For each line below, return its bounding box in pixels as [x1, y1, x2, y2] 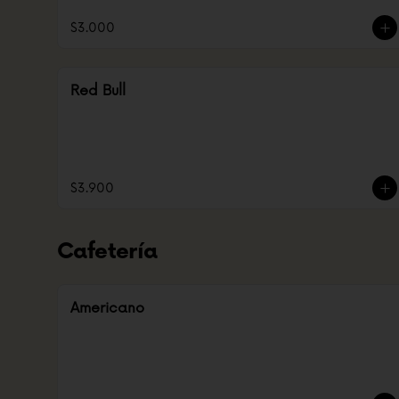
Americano [70, 299, 144, 317]
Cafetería [57, 239, 158, 265]
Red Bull [70, 82, 126, 100]
